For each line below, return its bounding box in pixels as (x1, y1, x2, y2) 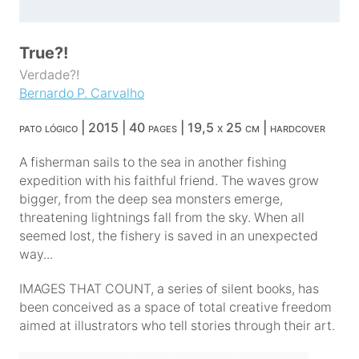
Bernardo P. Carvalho (19, 86, 144, 101)
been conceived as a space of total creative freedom (19, 299, 332, 315)
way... (19, 246, 53, 262)
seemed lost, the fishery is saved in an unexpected (19, 228, 318, 244)
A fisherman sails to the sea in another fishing (19, 154, 287, 170)
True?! (19, 43, 68, 63)
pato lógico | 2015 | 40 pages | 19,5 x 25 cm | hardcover (19, 119, 325, 135)
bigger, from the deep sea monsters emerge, (19, 191, 283, 207)
